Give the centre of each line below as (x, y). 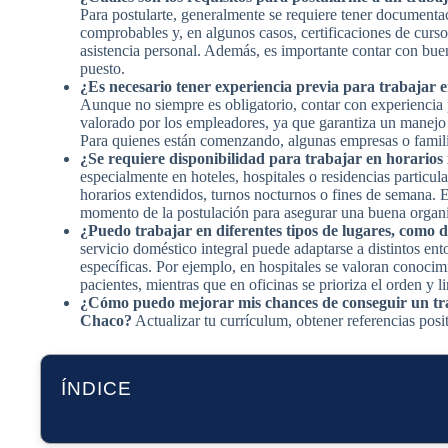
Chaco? (106, 320)
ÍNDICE (96, 388)
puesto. (102, 68)
